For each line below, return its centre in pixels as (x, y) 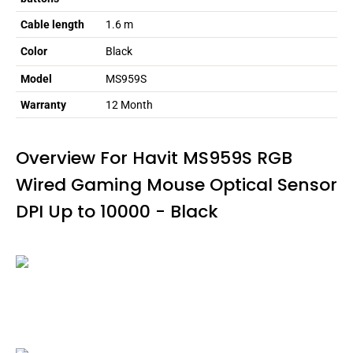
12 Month (129, 105)
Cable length (52, 25)
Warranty (43, 105)
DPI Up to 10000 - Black (117, 212)
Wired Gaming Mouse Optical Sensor (176, 185)
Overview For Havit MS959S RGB (154, 158)
